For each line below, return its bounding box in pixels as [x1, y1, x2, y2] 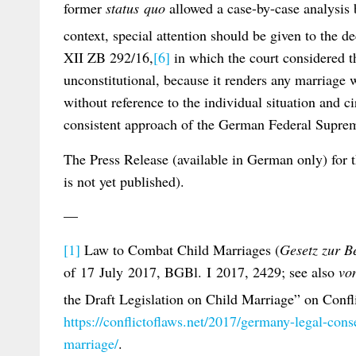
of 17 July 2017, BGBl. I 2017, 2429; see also [64, 262, 339, 282]
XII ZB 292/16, [64, 48, 153, 68]
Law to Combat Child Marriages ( [80, 240, 280, 260]
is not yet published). [64, 171, 184, 191]
